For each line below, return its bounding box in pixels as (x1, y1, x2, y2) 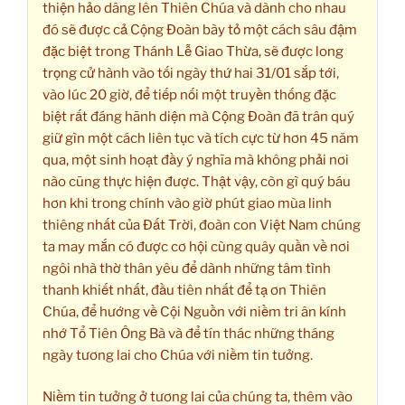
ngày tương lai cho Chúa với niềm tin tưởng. (42, 346, 313, 363)
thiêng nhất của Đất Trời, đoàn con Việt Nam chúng (42, 216, 361, 233)
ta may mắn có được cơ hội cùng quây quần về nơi (42, 238, 350, 255)
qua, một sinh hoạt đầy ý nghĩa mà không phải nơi (42, 151, 349, 168)
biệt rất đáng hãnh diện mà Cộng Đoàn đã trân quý (42, 108, 354, 125)
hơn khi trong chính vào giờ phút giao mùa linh (42, 194, 332, 212)
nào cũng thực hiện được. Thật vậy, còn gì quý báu (42, 173, 351, 190)
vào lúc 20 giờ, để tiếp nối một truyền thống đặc (42, 86, 336, 103)
